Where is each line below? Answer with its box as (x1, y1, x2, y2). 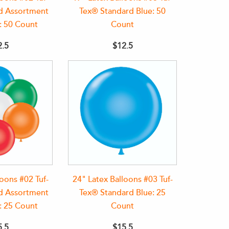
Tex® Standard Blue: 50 (79, 6, 166, 16)
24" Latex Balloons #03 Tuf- (72, 174, 173, 185)
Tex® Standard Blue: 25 (79, 188, 166, 198)
